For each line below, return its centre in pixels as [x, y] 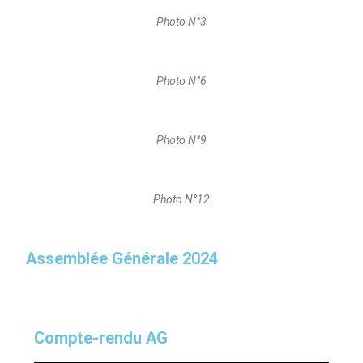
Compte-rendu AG [101, 338]
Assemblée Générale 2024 [122, 259]
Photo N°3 [181, 22]
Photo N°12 [181, 200]
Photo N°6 [181, 81]
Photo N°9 [181, 141]
